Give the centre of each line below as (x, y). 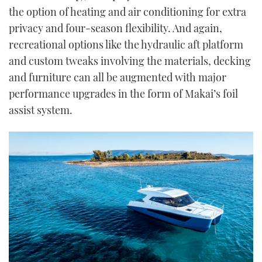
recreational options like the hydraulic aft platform (126, 44)
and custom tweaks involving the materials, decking (130, 61)
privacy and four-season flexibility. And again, (116, 28)
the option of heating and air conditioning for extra (127, 11)
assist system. (41, 110)
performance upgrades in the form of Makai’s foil (123, 93)
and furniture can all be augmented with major (118, 77)
